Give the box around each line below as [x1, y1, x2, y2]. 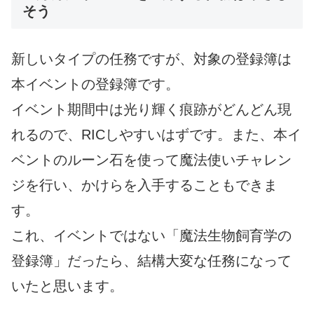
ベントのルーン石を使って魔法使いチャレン [11, 151, 292, 168]
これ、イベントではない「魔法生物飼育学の [11, 227, 292, 243]
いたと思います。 [11, 278, 123, 294]
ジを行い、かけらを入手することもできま [11, 177, 278, 193]
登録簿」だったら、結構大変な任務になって [11, 252, 292, 268]
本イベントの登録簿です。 [11, 76, 179, 92]
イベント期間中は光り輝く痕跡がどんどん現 [11, 101, 292, 117]
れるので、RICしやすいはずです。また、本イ [11, 126, 301, 142]
